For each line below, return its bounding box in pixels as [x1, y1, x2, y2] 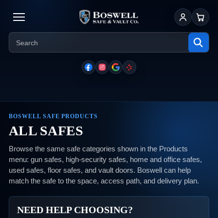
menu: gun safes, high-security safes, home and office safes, [9, 155, 202, 163]
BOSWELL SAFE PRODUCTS [9, 113, 98, 120]
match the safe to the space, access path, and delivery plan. [9, 177, 199, 185]
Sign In [182, 17, 204, 25]
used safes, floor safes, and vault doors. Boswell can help [9, 166, 191, 174]
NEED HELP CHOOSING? [17, 204, 133, 215]
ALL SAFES [9, 123, 84, 138]
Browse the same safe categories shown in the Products [9, 145, 188, 153]
